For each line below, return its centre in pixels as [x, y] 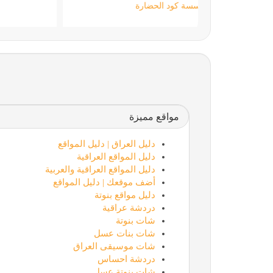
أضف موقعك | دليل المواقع [104, 182]
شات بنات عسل [124, 233]
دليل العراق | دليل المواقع [106, 144]
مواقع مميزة [154, 116]
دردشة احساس [126, 259]
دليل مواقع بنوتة [125, 195]
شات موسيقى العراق [114, 246]
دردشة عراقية [129, 207]
